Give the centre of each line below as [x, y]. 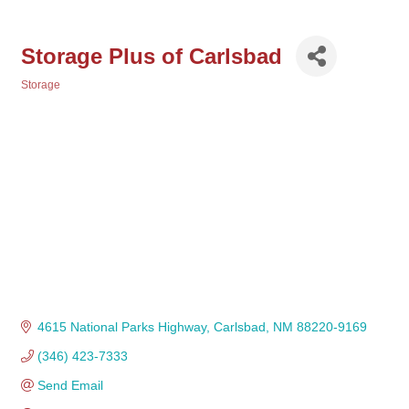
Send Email [70, 386]
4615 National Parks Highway [121, 327]
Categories [49, 97]
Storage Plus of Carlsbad [152, 56]
